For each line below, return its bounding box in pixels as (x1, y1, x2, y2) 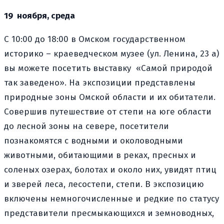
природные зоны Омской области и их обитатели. (4, 91, 215, 102)
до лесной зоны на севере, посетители (4, 120, 169, 131)
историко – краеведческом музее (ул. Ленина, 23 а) (4, 48, 219, 59)
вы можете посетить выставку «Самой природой (4, 62, 212, 73)
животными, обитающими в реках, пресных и (4, 149, 196, 160)
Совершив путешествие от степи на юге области (4, 106, 211, 117)
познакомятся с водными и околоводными (4, 135, 183, 146)
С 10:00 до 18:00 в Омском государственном (4, 33, 185, 44)
